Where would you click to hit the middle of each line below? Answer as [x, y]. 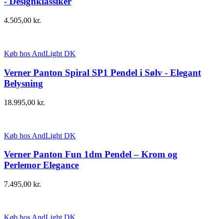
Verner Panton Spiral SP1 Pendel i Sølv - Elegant [102, 72]
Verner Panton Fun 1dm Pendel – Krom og [91, 154]
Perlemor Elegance [41, 165]
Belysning [23, 83]
